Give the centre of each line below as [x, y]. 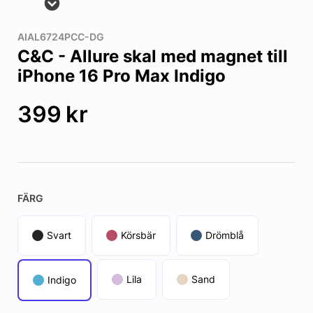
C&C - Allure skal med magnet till [152, 57]
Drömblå [224, 235]
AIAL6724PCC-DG [60, 37]
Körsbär [138, 235]
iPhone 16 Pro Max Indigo [121, 76]
